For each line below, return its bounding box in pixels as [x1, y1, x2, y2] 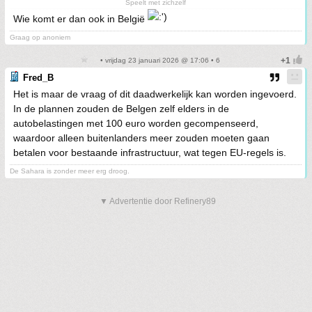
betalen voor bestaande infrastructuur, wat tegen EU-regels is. [13, 147, 286, 158]
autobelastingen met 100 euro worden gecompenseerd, [13, 118, 258, 129]
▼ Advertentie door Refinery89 [100, 196, 216, 206]
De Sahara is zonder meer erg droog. [10, 167, 130, 175]
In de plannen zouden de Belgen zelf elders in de [13, 103, 229, 114]
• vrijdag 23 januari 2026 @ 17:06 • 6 [97, 56, 220, 64]
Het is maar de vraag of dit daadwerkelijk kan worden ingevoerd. [13, 88, 297, 100]
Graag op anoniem [10, 33, 70, 41]
